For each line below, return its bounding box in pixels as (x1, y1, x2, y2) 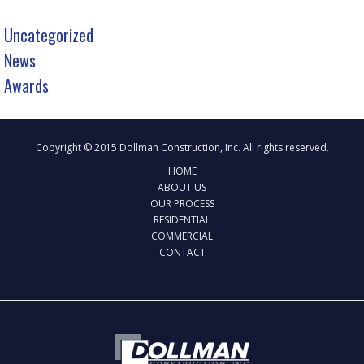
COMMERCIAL (151, 229, 213, 243)
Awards (4, 73, 49, 97)
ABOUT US (158, 180, 206, 194)
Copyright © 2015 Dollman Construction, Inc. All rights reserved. (35, 141, 329, 154)
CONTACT (158, 245, 206, 259)
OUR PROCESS (149, 197, 214, 210)
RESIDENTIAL (154, 213, 210, 227)
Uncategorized (4, 23, 93, 47)
